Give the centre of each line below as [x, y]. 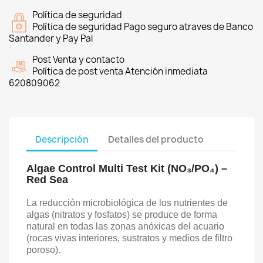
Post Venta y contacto [78, 60]
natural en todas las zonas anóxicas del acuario [125, 226]
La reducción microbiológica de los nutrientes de [127, 203]
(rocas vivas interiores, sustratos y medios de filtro [129, 238]
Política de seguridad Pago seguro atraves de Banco [143, 27]
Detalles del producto [156, 139]
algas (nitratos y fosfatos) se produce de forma [122, 215]
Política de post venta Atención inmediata [120, 71]
